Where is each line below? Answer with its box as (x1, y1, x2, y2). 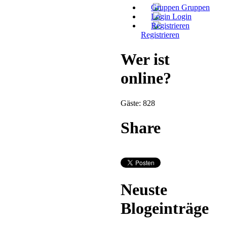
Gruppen (181, 3, 210, 12)
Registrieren (141, 30, 179, 39)
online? (121, 69, 171, 88)
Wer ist (121, 50, 170, 69)
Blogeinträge (121, 199, 209, 218)
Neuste (121, 180, 167, 199)
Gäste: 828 (121, 98, 155, 107)
